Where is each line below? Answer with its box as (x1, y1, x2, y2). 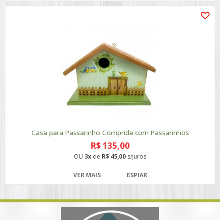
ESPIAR (126, 171, 147, 179)
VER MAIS (73, 171, 101, 179)
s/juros (126, 152, 146, 161)
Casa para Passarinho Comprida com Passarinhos (31, 128, 189, 137)
